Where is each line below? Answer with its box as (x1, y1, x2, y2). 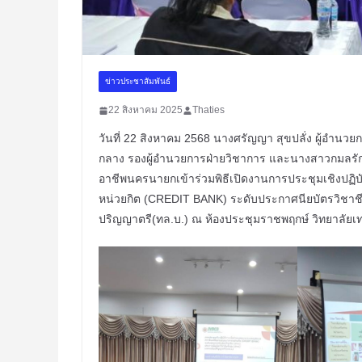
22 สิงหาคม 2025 (108, 104, 183, 116)
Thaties (192, 104, 225, 116)
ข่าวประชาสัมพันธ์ (105, 77, 170, 86)
